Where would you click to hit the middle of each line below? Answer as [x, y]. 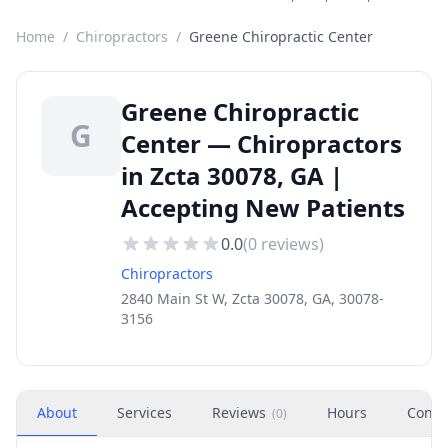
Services [144, 412]
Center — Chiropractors [261, 143]
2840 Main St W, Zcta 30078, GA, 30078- [252, 298]
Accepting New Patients [263, 207]
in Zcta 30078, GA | [232, 175]
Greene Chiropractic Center [281, 36]
